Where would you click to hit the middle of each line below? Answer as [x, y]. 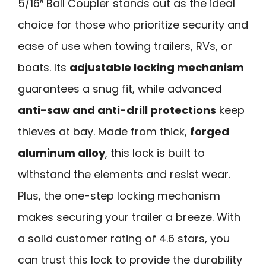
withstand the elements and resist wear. [124, 174]
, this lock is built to [155, 153]
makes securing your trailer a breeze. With [129, 217]
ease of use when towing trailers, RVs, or [125, 46]
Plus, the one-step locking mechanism [119, 195]
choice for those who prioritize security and [133, 24]
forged [210, 131]
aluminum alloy [61, 153]
